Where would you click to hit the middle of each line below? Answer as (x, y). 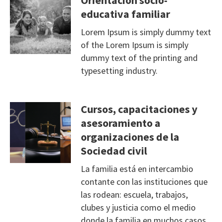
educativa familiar (125, 14)
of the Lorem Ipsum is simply (134, 45)
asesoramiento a (120, 123)
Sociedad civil (114, 151)
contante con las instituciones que (144, 182)
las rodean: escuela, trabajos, (135, 195)
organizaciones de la (130, 137)
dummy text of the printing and (139, 58)
